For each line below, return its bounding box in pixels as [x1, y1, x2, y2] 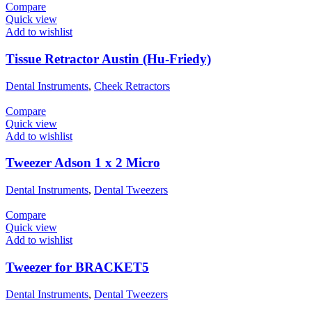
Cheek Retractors [94, 79, 170, 92]
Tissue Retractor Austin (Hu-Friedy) [6, 51, 211, 66]
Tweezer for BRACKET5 [6, 259, 149, 274]
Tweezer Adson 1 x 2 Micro [6, 155, 160, 171]
